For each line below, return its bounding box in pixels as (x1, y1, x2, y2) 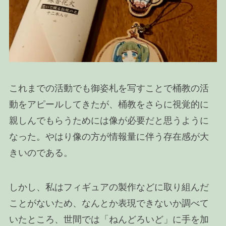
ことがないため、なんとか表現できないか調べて (9, 198, 209, 209)
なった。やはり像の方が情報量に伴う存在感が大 (9, 132, 209, 142)
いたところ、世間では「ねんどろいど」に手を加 (9, 214, 209, 225)
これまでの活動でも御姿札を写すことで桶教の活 (9, 83, 209, 94)
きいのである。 (9, 148, 73, 158)
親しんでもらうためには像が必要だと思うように (9, 116, 209, 126)
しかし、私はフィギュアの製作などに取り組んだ (9, 182, 209, 193)
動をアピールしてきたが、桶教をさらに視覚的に (9, 99, 209, 110)
